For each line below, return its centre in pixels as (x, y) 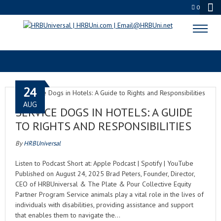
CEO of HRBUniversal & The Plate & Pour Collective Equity (103, 184)
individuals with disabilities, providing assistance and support (104, 205)
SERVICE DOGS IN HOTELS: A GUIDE (104, 112)
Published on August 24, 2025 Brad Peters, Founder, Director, (105, 174)
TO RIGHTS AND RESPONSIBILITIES (103, 126)
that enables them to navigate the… (68, 215)
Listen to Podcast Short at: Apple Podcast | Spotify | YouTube (104, 163)
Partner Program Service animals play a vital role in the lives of (110, 194)
